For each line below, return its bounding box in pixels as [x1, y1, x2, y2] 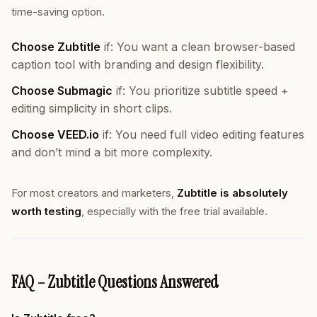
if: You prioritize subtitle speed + [113, 83, 289, 98]
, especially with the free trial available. [81, 204, 267, 218]
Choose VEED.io [11, 127, 99, 142]
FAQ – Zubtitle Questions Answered [11, 271, 219, 293]
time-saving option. [11, 5, 105, 18]
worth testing [11, 204, 81, 218]
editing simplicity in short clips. [11, 101, 172, 115]
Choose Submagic [11, 83, 113, 98]
